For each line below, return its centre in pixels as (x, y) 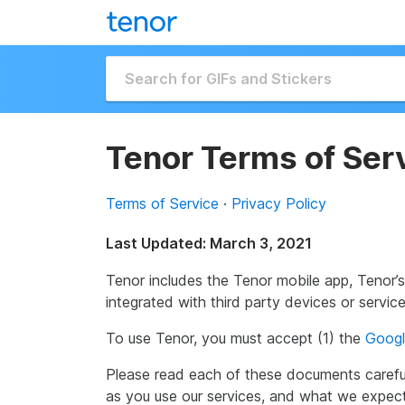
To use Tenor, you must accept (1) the (235, 338)
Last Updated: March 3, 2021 (209, 243)
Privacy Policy (279, 203)
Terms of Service (162, 203)
